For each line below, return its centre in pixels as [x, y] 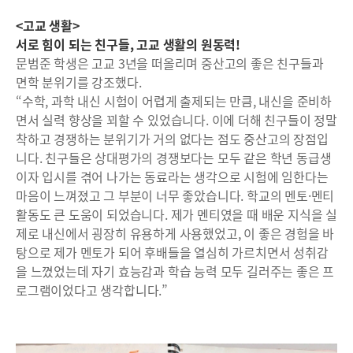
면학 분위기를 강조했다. [82, 82]
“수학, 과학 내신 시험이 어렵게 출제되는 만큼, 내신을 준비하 [174, 100]
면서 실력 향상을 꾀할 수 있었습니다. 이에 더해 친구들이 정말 [176, 119]
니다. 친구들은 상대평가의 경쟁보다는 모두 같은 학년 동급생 [174, 157]
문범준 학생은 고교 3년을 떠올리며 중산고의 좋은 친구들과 [170, 63]
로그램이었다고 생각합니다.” [92, 290]
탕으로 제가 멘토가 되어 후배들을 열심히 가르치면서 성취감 [172, 252]
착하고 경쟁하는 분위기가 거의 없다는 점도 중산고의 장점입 [172, 138]
